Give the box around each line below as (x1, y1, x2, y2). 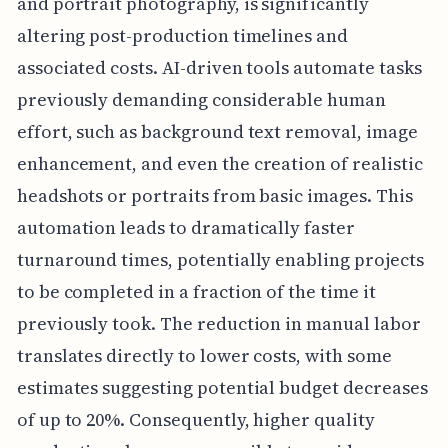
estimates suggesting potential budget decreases (16, 375, 428, 401)
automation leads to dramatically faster (16, 215, 355, 241)
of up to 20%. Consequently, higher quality (16, 407, 375, 433)
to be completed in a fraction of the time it (16, 279, 376, 305)
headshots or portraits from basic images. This (16, 183, 413, 209)
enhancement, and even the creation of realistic (16, 151, 423, 177)
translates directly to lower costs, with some (16, 343, 392, 369)
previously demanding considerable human (16, 87, 386, 113)
